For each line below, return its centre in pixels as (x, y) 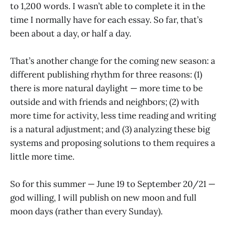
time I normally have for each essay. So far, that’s (106, 20)
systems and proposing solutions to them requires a (113, 143)
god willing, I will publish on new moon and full (103, 198)
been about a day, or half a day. (71, 33)
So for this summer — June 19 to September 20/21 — (113, 184)
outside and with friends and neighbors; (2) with (105, 102)
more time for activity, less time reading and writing (113, 115)
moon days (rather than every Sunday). (86, 212)
